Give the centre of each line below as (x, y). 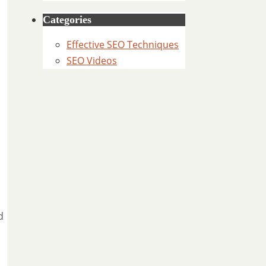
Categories (67, 20)
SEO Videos (92, 61)
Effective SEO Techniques (123, 45)
